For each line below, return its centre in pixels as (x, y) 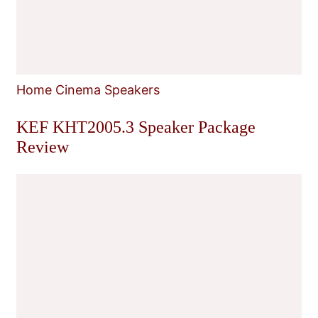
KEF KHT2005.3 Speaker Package (136, 127)
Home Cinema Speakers (88, 89)
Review (43, 147)
